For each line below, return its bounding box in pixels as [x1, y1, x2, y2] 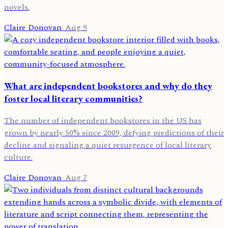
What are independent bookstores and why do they [4, 79, 212, 93]
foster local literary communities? [4, 92, 142, 105]
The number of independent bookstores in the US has [4, 115, 202, 127]
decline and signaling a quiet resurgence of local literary [4, 139, 211, 152]
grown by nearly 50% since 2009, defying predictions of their [4, 127, 224, 139]
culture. [4, 151, 33, 164]
